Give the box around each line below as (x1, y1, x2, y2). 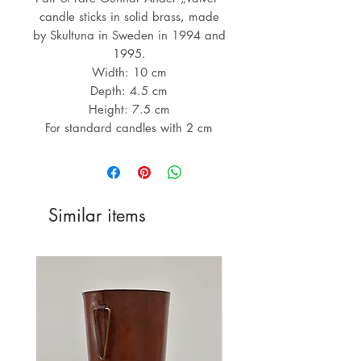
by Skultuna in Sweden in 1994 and (32, 27, 226, 44)
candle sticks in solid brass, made (39, 9, 219, 25)
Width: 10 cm (91, 64, 167, 81)
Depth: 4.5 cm (90, 83, 168, 99)
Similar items (48, 204, 146, 227)
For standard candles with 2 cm (45, 120, 213, 136)
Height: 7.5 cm (88, 102, 170, 118)
